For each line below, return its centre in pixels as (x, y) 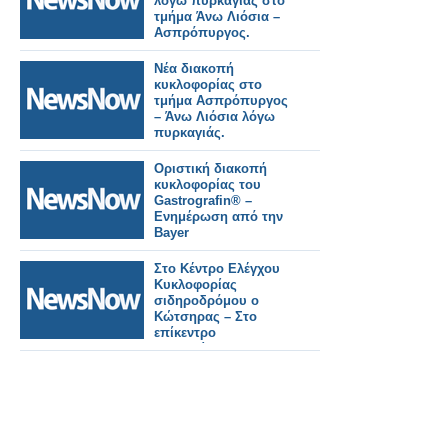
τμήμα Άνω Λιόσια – (217, 16)
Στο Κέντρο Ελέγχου (217, 268)
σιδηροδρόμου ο (206, 300)
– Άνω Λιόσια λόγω (214, 116)
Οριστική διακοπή (210, 168)
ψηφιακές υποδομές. (219, 364)
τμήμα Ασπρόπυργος (221, 100)
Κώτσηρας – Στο (205, 316)
